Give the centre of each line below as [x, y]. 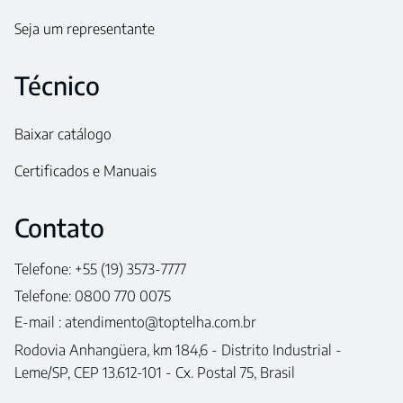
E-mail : [40, 322]
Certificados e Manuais [85, 170]
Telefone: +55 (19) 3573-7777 [100, 269]
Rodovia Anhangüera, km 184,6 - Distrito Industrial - [178, 350]
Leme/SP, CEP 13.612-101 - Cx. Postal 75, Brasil [155, 373]
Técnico [57, 85]
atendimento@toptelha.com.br [161, 322]
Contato [59, 227]
